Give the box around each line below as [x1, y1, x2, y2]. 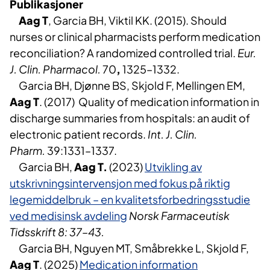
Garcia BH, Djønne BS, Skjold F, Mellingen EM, [10, 78, 245, 93]
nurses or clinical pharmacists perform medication [10, 30, 260, 44]
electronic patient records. [10, 127, 148, 142]
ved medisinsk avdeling [10, 209, 127, 223]
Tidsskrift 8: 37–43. [10, 225, 104, 239]
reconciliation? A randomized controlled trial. [10, 46, 237, 60]
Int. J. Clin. [148, 127, 197, 142]
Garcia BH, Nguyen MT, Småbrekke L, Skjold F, [10, 241, 249, 256]
